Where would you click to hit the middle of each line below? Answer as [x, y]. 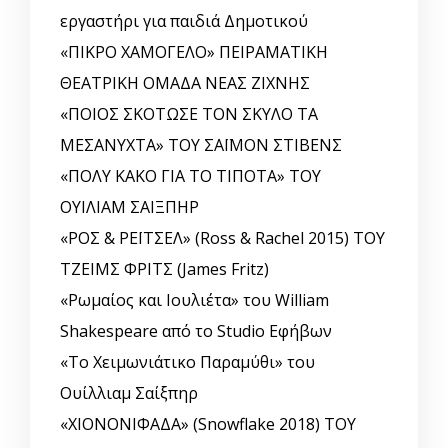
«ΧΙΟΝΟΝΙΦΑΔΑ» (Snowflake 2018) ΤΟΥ [208, 424]
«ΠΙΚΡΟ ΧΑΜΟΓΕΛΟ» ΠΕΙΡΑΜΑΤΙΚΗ [194, 52]
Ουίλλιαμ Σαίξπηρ [129, 393]
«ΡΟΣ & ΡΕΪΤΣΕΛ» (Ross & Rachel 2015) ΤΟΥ [222, 238]
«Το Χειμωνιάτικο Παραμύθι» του [187, 362]
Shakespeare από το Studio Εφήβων [196, 331]
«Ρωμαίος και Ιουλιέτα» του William [194, 300]
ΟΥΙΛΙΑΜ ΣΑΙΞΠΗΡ [129, 207]
